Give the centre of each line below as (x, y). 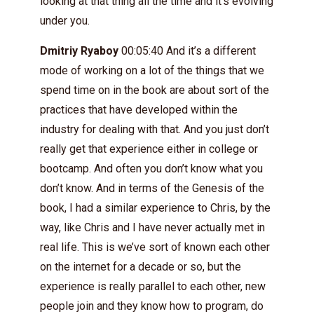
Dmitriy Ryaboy (79, 51)
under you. (65, 21)
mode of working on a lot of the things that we (152, 70)
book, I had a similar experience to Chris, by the (155, 208)
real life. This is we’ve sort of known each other (155, 247)
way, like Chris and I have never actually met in (152, 227)
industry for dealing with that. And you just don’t (155, 129)
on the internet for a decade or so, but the (141, 267)
